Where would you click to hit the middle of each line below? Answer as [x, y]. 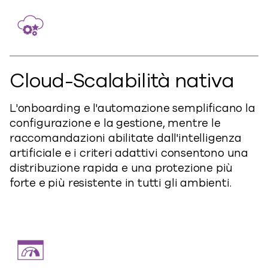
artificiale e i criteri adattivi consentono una [129, 153]
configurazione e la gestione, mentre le [115, 123]
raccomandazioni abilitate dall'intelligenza [126, 138]
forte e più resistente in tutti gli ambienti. [121, 183]
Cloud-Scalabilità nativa [122, 81]
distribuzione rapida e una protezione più [121, 168]
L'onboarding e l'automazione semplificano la [133, 108]
